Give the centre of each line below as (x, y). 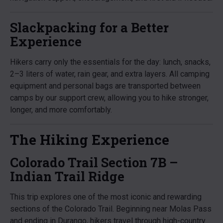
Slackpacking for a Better (89, 27)
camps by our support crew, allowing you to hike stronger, (109, 98)
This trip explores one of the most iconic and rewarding (106, 197)
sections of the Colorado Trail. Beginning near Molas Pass (111, 209)
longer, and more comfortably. (61, 110)
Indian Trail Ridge (67, 176)
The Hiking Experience (90, 140)
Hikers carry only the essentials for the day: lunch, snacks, (110, 62)
